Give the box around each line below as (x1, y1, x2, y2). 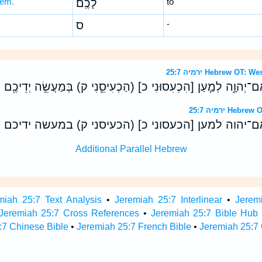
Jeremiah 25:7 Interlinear (115, 195, 223, 205)
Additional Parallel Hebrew (75, 144, 187, 154)
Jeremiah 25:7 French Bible (76, 222, 191, 232)
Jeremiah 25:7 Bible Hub (150, 208, 258, 218)
